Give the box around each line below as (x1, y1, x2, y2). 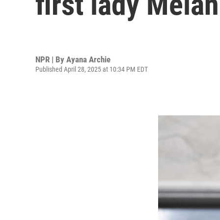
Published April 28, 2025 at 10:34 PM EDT (35, 65, 148, 73)
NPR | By (35, 54, 66, 64)
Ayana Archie (66, 54, 110, 64)
